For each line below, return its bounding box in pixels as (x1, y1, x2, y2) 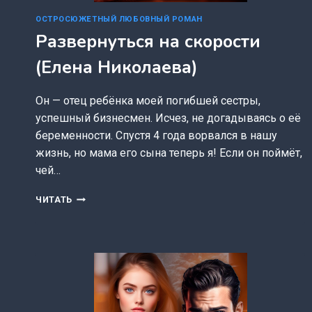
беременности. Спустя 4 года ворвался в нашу (36, 128, 277, 142)
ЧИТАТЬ (36, 194, 72, 205)
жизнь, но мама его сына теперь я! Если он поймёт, (36, 146, 302, 159)
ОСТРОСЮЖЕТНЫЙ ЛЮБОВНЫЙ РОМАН (36, 15, 203, 24)
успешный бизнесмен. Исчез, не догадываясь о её (36, 111, 301, 125)
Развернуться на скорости (36, 29, 260, 54)
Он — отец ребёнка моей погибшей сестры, (36, 93, 260, 107)
